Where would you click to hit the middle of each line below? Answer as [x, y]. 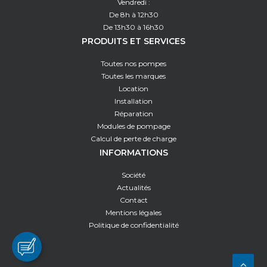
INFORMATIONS [133, 153]
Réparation [133, 114]
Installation [133, 101]
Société [133, 175]
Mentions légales [133, 212]
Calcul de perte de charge [133, 139]
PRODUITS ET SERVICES [133, 41]
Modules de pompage [133, 126]
